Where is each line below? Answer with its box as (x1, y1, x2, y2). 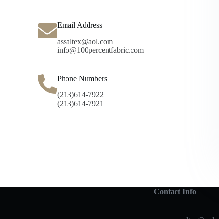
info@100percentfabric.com (57, 45, 144, 54)
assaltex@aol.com (57, 37, 113, 45)
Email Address (57, 21, 103, 30)
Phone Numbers (57, 74, 108, 83)
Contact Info (153, 187, 196, 196)
